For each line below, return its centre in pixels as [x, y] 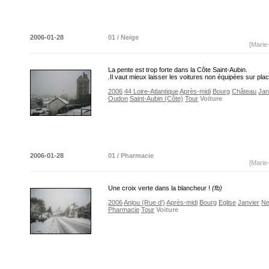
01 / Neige [123, 37]
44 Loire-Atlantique [151, 91]
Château [244, 91]
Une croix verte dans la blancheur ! [160, 188]
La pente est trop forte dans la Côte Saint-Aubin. [178, 70]
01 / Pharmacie [131, 156]
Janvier [249, 202]
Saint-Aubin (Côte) [156, 98]
